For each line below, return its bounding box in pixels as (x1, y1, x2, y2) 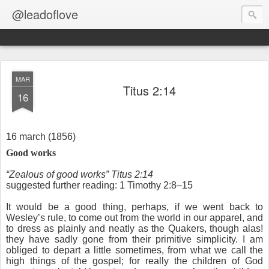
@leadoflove (12, 5, 78, 23)
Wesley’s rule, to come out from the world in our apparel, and (6, 213, 263, 223)
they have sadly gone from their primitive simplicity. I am (6, 234, 263, 244)
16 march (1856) (6, 131, 76, 142)
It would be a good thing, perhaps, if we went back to (6, 202, 263, 212)
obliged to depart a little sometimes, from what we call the (6, 245, 263, 255)
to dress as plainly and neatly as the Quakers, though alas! (6, 223, 263, 234)
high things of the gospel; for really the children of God (6, 256, 263, 266)
